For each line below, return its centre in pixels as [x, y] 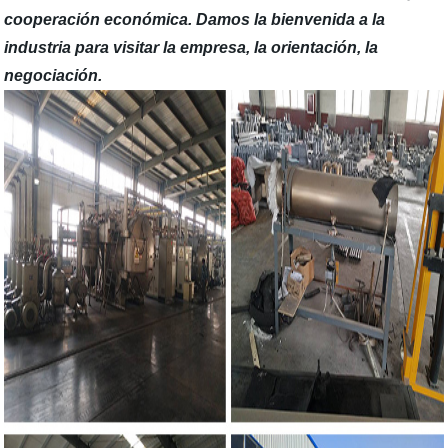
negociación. [53, 75]
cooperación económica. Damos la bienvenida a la [195, 19]
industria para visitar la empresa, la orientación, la [191, 47]
